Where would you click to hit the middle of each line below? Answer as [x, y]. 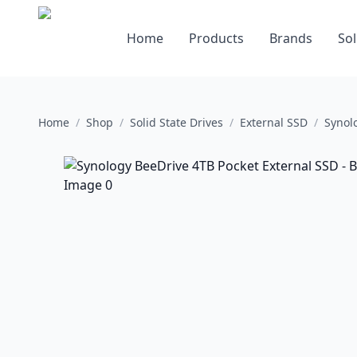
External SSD [274, 122]
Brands [290, 38]
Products [216, 38]
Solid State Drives [177, 122]
